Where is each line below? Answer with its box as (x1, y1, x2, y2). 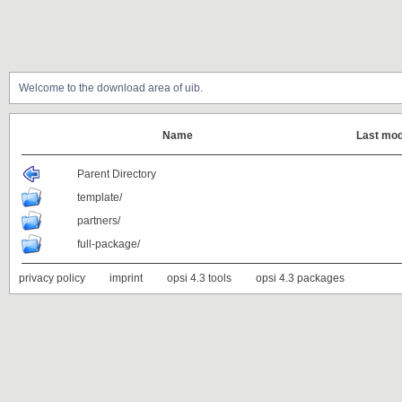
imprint (109, 272, 143, 284)
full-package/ (77, 238, 140, 250)
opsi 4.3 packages (256, 272, 345, 284)
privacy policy (19, 272, 85, 284)
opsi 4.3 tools (167, 272, 232, 284)
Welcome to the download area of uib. (19, 82, 203, 94)
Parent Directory (77, 168, 156, 180)
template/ (77, 191, 122, 204)
